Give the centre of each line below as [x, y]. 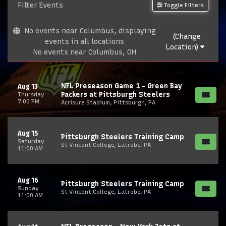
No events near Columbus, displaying [90, 31]
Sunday [28, 188]
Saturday [31, 141]
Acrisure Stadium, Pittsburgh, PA [108, 102]
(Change [186, 36]
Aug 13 [28, 87]
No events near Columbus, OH [84, 52]
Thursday [31, 94]
